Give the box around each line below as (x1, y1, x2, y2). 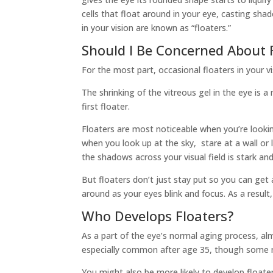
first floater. (82, 101, 130, 113)
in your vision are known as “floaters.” (82, 22, 232, 34)
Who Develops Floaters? (82, 207, 234, 225)
